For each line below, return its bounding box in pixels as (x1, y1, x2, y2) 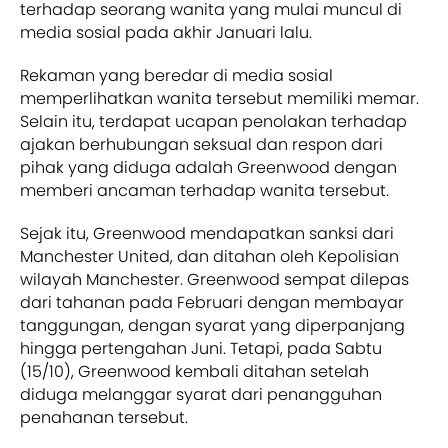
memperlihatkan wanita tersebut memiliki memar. (20, 86, 419, 110)
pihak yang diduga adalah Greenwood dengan (20, 155, 397, 179)
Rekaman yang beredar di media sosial (20, 63, 333, 87)
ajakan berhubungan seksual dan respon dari (20, 132, 383, 156)
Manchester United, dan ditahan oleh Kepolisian (20, 244, 399, 268)
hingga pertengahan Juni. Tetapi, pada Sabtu (20, 336, 382, 360)
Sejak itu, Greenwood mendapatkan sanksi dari (20, 221, 394, 245)
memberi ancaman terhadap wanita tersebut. (20, 178, 389, 202)
